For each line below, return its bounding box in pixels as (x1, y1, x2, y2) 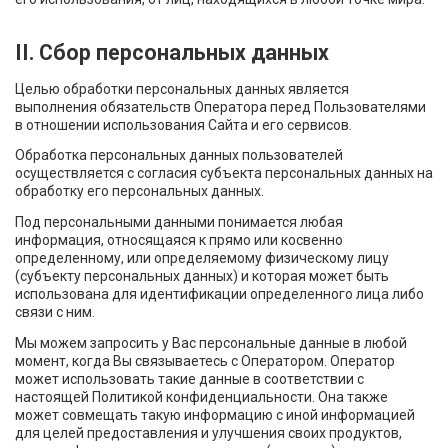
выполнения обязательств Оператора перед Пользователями (15, 98, 426, 115)
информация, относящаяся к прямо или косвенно (15, 231, 343, 248)
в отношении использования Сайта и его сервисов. (15, 116, 352, 133)
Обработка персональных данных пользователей (15, 147, 343, 164)
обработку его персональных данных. (15, 183, 264, 200)
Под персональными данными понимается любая (15, 213, 343, 230)
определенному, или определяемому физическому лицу (15, 249, 389, 266)
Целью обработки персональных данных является (15, 80, 349, 97)
